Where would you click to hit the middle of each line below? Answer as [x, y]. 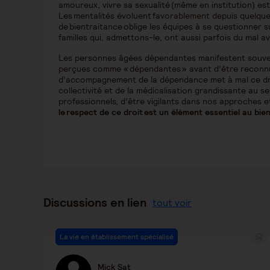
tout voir [172, 202]
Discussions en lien [95, 202]
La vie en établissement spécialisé [117, 237]
